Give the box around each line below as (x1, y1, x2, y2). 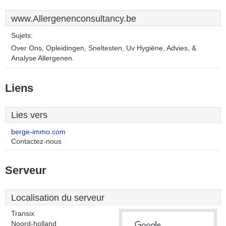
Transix (11, 210, 34, 217)
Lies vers (11, 110, 47, 120)
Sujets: (11, 32, 33, 39)
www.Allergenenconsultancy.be (11, 14, 136, 24)
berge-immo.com (11, 128, 66, 136)
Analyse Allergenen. (11, 54, 74, 62)
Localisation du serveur (11, 193, 104, 203)
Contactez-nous (11, 138, 62, 145)
